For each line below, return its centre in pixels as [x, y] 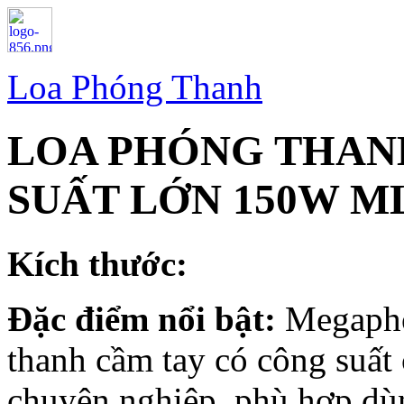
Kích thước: [97, 263]
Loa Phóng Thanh [135, 87]
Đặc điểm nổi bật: [146, 318]
